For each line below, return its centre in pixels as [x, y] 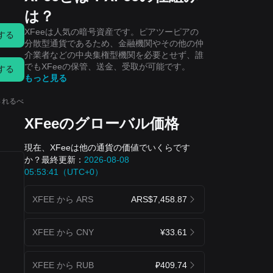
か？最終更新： [54, 159]
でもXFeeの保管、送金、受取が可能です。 [107, 66]
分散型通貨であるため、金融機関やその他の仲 [114, 43]
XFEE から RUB [63, 265]
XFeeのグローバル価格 [102, 123]
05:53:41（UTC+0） [64, 172]
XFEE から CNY [63, 232]
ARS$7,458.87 [159, 199]
